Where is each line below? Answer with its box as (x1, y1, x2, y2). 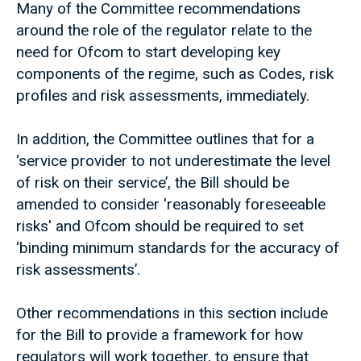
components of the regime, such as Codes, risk (16, 64, 334, 84)
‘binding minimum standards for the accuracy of (16, 239, 339, 258)
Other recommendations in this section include (16, 304, 328, 323)
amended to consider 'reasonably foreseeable (16, 195, 326, 214)
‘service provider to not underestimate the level (16, 151, 330, 171)
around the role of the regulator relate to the (16, 21, 312, 40)
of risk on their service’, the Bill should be (16, 173, 289, 193)
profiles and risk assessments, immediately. (16, 86, 309, 106)
